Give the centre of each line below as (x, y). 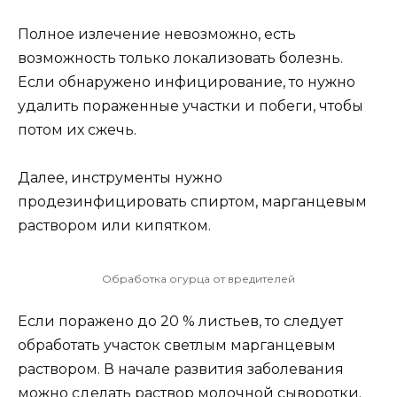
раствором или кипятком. (114, 226)
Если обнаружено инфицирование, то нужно (187, 82)
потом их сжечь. (77, 130)
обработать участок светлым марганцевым (177, 346)
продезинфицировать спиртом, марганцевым (192, 202)
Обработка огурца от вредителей (198, 279)
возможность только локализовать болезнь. (180, 58)
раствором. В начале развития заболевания (181, 370)
